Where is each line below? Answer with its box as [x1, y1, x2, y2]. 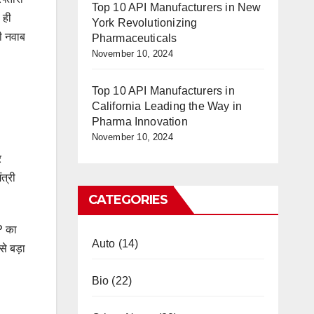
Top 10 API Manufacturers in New [91, 1, 261, 13]
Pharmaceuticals [91, 32, 177, 44]
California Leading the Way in [91, 100, 243, 112]
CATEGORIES [88, 192, 168, 207]
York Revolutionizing [91, 17, 198, 29]
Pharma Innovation [91, 116, 188, 128]
